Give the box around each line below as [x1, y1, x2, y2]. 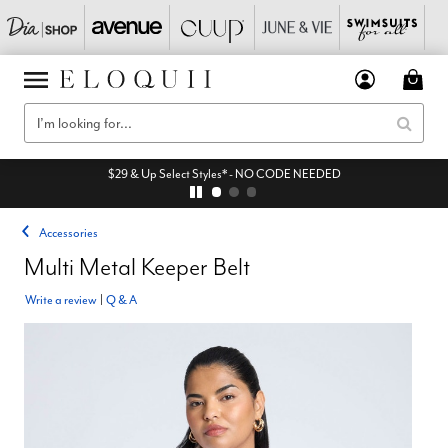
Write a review [25, 292, 97, 307]
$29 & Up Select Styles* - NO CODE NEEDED [107, 166, 341, 181]
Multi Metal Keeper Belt [24, 251, 250, 282]
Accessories [39, 225, 99, 240]
